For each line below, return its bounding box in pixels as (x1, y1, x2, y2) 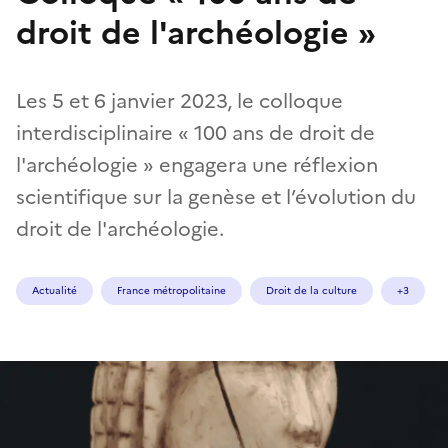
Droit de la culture (266, 282, 357, 298)
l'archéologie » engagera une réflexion (16, 149, 378, 180)
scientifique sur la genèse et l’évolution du (16, 181, 416, 212)
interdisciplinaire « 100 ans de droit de (16, 117, 375, 148)
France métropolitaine (117, 282, 226, 298)
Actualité (32, 282, 77, 298)
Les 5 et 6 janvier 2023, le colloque (16, 85, 343, 116)
